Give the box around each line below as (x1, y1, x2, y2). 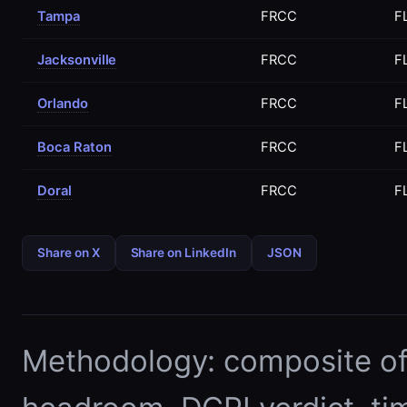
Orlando (37, 94, 88, 112)
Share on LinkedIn (130, 244, 236, 260)
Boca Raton (37, 138, 112, 155)
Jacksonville (37, 51, 117, 68)
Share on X (37, 244, 100, 260)
